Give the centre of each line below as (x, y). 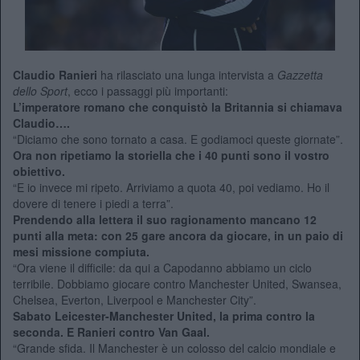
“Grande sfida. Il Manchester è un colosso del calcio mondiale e (174, 348)
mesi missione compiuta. (81, 251)
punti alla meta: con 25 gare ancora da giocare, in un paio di (178, 235)
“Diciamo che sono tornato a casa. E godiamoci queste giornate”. (178, 139)
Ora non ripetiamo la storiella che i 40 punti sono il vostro (171, 155)
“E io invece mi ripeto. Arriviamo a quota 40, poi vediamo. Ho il (171, 187)
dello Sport (40, 90)
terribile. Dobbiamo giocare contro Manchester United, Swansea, (177, 283)
